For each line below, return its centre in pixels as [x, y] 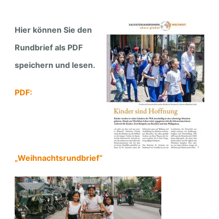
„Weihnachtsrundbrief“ [58, 158]
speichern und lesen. [55, 65]
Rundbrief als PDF [48, 47]
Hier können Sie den [53, 30]
